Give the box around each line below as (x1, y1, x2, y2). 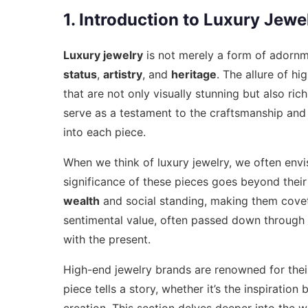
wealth (63, 194, 100, 208)
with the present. (63, 232, 151, 247)
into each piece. (63, 125, 146, 140)
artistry (103, 67, 142, 82)
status (63, 67, 97, 82)
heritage (171, 67, 217, 82)
